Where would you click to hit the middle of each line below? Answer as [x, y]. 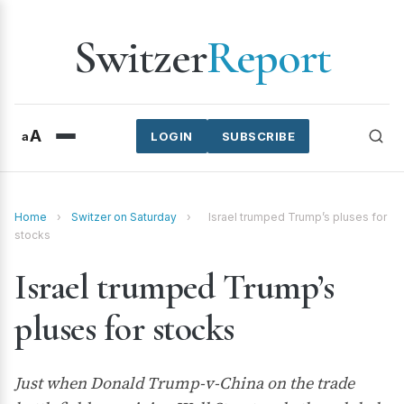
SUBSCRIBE [258, 136]
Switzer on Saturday [124, 217]
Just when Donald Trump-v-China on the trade [184, 383]
